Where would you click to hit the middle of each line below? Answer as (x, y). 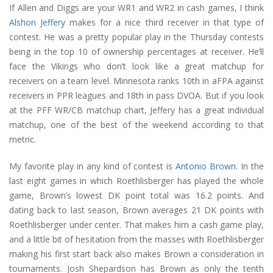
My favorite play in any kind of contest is (93, 166)
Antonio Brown (206, 166)
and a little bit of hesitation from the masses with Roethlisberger (136, 239)
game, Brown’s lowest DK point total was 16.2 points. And (136, 196)
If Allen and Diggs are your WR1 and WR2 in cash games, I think (136, 8)
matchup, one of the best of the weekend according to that (136, 125)
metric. (23, 140)
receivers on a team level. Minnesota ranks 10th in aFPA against (136, 81)
